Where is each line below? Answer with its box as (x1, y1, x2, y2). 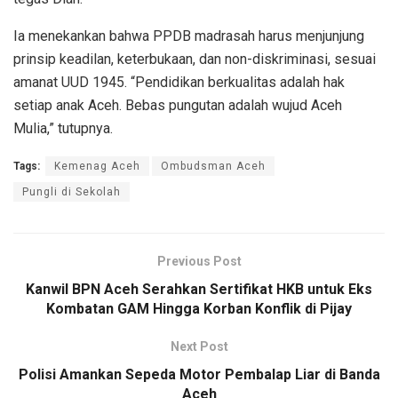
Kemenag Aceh (54, 160, 140, 173)
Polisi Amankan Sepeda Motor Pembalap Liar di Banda (18, 366, 380, 384)
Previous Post (156, 254, 242, 269)
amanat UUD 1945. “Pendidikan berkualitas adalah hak (13, 74, 345, 92)
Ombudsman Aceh (161, 160, 266, 173)
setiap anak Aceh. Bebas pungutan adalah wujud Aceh (13, 97, 342, 115)
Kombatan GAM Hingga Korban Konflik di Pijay (46, 300, 352, 318)
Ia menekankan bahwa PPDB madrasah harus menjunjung (13, 28, 364, 45)
